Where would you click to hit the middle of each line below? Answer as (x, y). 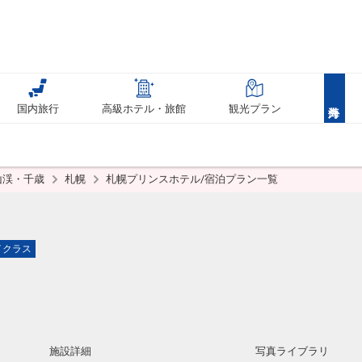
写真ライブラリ (292, 351)
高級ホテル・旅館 (144, 109)
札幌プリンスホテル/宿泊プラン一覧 (192, 179)
